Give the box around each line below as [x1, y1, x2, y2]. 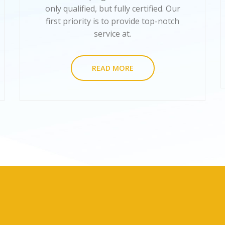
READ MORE [91, 63, 134, 73]
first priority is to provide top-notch [46, 16, 179, 27]
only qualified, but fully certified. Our [45, 3, 180, 15]
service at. [94, 28, 131, 40]
